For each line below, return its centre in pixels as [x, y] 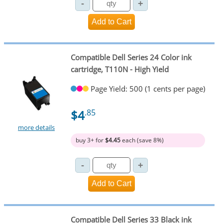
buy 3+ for [90, 140]
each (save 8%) [142, 140]
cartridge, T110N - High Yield [119, 69]
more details [37, 127]
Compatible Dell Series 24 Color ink [131, 57]
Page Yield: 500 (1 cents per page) [148, 88]
